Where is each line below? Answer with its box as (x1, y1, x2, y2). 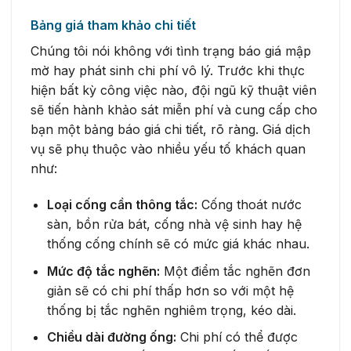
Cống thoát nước (197, 197, 302, 213)
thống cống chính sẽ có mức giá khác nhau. (46, 236, 309, 252)
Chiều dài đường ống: (46, 329, 176, 346)
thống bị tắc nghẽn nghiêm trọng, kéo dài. (46, 302, 296, 318)
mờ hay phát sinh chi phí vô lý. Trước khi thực (31, 63, 305, 79)
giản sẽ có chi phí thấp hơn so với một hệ (46, 282, 294, 299)
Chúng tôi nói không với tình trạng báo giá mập (31, 43, 311, 60)
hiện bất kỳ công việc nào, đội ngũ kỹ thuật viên (31, 82, 317, 99)
